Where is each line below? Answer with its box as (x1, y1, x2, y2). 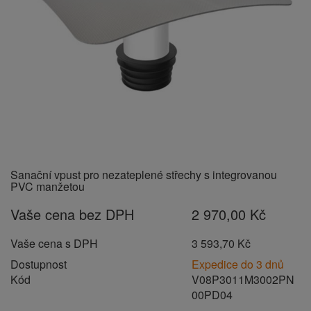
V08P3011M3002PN (192, 271, 295, 287)
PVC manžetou (10, 178, 85, 194)
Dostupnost (10, 256, 67, 272)
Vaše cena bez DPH (10, 204, 134, 224)
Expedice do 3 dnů (192, 256, 285, 272)
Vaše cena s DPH (10, 235, 98, 251)
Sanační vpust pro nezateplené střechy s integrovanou (10, 167, 277, 183)
